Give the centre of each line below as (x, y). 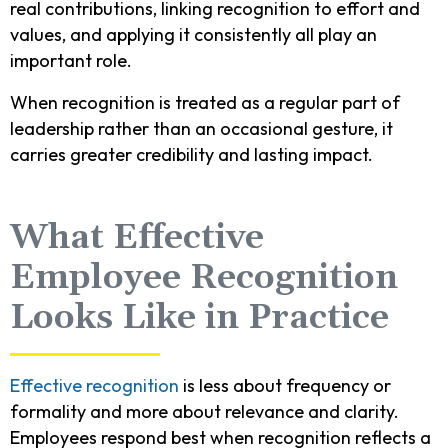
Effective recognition (94, 385)
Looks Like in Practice (199, 317)
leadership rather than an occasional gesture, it (201, 128)
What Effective (137, 237)
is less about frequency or (285, 385)
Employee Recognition (204, 277)
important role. (71, 60)
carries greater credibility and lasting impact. (191, 154)
